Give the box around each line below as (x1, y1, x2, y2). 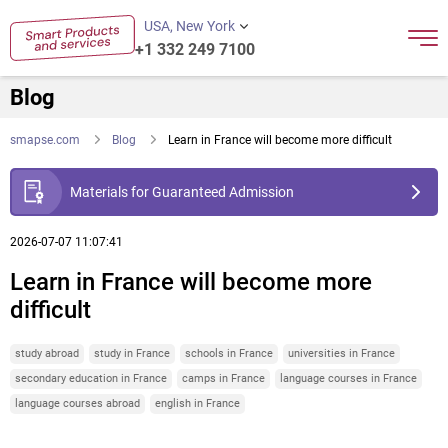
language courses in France (280, 371, 417, 385)
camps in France (182, 371, 265, 385)
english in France (155, 396, 240, 410)
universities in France (288, 346, 395, 360)
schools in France (185, 346, 273, 360)
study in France (94, 346, 170, 360)
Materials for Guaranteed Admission (70, 184, 294, 200)
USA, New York (143, 18, 235, 34)
